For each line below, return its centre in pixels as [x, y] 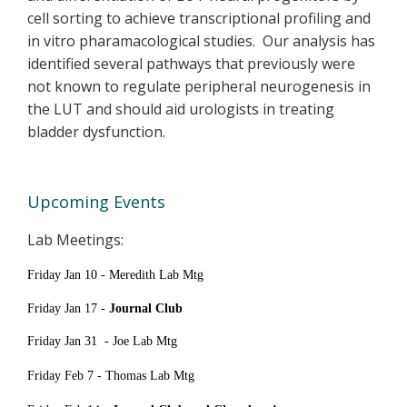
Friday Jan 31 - [70, 341]
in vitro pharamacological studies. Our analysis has [201, 40]
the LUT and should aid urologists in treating [181, 109]
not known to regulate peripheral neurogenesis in [199, 86]
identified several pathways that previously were [191, 63]
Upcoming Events [96, 201]
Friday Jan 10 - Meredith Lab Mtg [117, 274]
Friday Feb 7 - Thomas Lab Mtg [111, 375]
